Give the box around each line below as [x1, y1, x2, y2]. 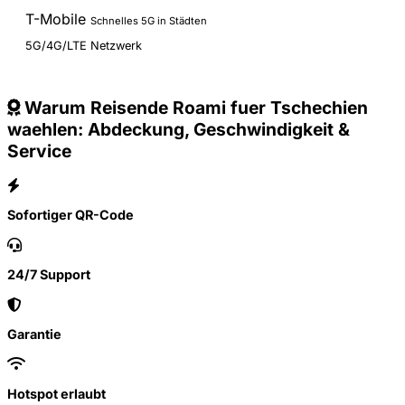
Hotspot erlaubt [7, 385, 106, 401]
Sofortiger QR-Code [7, 207, 134, 223]
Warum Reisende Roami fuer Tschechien [20, 97, 368, 119]
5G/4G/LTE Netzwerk [25, 39, 142, 53]
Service [7, 140, 71, 163]
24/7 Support [7, 267, 90, 283]
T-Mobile [25, 9, 86, 28]
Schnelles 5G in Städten [90, 14, 207, 27]
